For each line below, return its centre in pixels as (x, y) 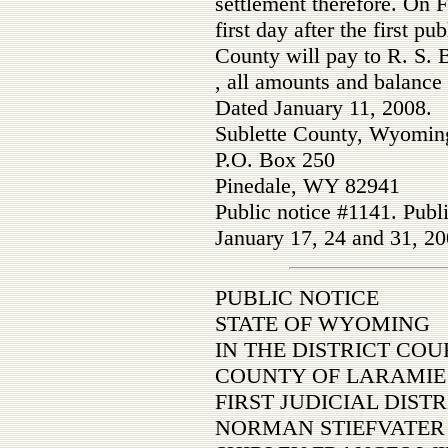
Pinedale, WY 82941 (307, 185)
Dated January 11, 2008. (323, 107)
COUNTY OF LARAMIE (330, 375)
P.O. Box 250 (275, 159)
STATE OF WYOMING (322, 323)
